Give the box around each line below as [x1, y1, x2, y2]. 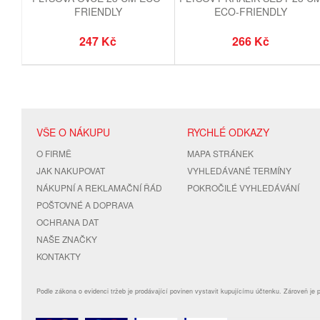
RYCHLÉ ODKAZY [187, 124, 270, 139]
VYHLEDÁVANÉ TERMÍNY [187, 164, 292, 176]
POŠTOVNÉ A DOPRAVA [36, 198, 134, 211]
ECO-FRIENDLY [214, 4, 287, 19]
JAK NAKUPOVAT [36, 164, 105, 176]
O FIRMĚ [36, 146, 71, 159]
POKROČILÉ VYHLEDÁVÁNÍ [187, 181, 300, 194]
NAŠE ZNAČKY [36, 232, 97, 245]
